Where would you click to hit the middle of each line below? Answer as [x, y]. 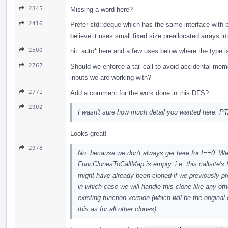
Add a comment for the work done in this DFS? [139, 93]
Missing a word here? [102, 9]
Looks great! [89, 133]
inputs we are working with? [111, 77]
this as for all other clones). [118, 209]
